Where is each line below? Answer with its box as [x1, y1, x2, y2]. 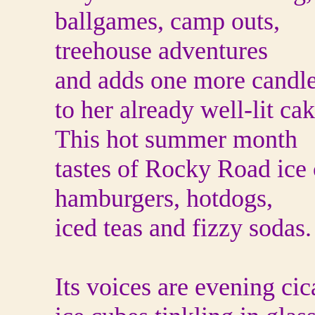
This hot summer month [55, 125, 297, 153]
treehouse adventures [55, 37, 268, 65]
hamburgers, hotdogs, [55, 184, 273, 212]
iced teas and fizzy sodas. [55, 214, 311, 242]
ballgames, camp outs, [55, 7, 280, 35]
